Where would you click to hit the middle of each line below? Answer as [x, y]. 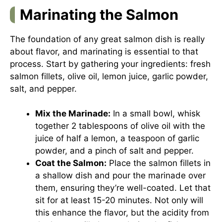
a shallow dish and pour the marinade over [120, 175]
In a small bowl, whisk [155, 113]
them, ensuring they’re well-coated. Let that [123, 188]
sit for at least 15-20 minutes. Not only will [119, 200]
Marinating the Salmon [99, 14]
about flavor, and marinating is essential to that [104, 51]
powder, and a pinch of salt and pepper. [114, 151]
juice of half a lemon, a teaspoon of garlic [117, 138]
